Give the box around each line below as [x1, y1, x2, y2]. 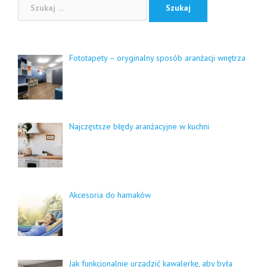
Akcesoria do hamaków [69, 189, 151, 200]
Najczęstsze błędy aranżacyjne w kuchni [69, 121, 209, 132]
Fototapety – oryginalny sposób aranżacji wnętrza [69, 52, 246, 64]
